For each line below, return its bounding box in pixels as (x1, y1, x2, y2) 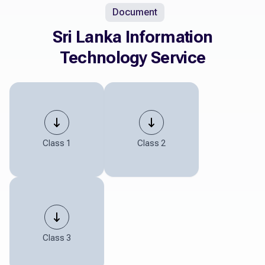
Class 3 (43, 233, 71, 243)
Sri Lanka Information (52, 27, 213, 47)
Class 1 (43, 138, 71, 148)
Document (112, 7, 157, 18)
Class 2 (137, 138, 166, 148)
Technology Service (59, 48, 206, 68)
